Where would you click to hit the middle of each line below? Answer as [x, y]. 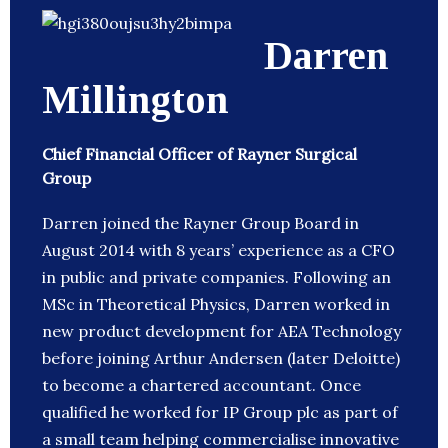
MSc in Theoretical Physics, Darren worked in [216, 304]
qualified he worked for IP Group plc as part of [220, 412]
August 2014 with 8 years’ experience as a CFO [218, 250]
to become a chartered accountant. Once [201, 385]
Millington [135, 100]
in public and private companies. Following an [216, 277]
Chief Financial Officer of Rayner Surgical [199, 154]
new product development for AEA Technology [221, 331]
